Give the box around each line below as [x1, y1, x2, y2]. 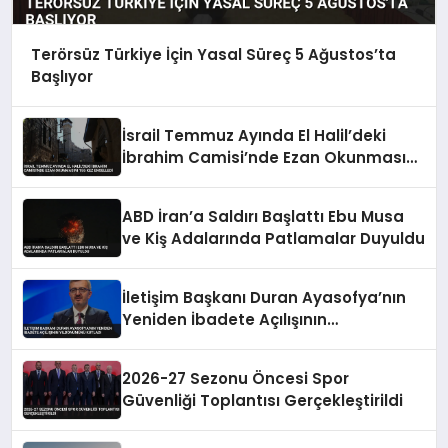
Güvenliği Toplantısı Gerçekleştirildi [122, 390, 404, 412]
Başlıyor [30, 65, 93, 87]
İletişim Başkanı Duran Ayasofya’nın [122, 287, 407, 309]
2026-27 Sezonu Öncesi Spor [122, 368, 350, 390]
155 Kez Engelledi [122, 169, 254, 191]
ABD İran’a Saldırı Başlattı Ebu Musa [122, 206, 405, 228]
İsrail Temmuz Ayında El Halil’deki [122, 125, 387, 147]
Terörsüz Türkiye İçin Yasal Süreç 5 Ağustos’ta [30, 43, 396, 65]
